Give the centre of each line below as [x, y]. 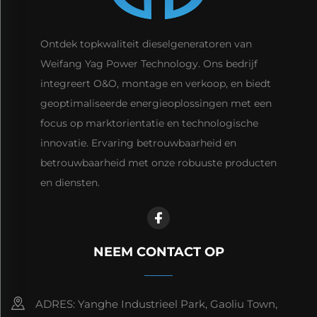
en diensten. [70, 182]
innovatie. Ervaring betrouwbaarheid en [138, 143]
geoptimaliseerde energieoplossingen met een [156, 103]
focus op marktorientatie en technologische [149, 123]
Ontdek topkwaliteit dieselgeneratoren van [146, 44]
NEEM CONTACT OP [158, 252]
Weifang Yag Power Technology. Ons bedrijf [149, 63]
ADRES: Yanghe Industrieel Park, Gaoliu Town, [156, 304]
